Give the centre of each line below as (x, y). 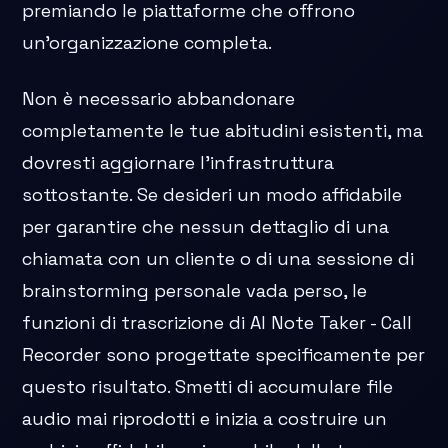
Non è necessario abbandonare (159, 98)
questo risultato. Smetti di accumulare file (208, 386)
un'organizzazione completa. (147, 42)
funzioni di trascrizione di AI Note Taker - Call (217, 322)
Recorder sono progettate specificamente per (224, 354)
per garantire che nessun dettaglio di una (206, 226)
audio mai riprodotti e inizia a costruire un (205, 418)
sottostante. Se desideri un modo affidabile (212, 194)
